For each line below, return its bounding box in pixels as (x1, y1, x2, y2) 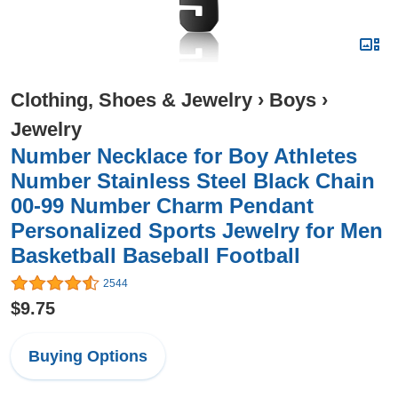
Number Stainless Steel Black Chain (11, 169, 375, 193)
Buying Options (28, 347, 147, 366)
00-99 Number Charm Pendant (11, 194, 314, 218)
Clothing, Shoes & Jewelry (11, 89, 252, 111)
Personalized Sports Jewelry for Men (11, 219, 383, 243)
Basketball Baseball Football (11, 243, 300, 267)
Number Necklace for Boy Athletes (11, 144, 357, 168)
